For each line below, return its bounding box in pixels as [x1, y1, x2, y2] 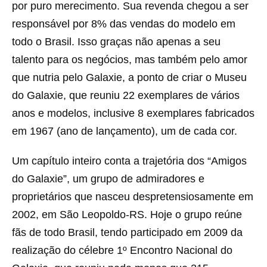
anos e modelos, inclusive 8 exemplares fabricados [12, 107, 254, 119]
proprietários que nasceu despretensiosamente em [12, 191, 253, 203]
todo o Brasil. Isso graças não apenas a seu [12, 36, 221, 48]
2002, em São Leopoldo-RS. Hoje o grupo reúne [12, 209, 242, 221]
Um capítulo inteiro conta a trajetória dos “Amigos [12, 155, 247, 167]
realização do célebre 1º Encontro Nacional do [12, 244, 232, 256]
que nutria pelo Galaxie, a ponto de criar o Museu [12, 72, 247, 83]
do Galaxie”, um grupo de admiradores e [12, 173, 204, 185]
